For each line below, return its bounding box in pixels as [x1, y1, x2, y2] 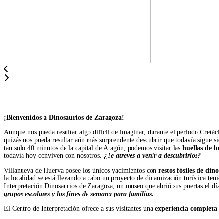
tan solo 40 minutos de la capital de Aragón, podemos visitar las [4, 144, 180, 152]
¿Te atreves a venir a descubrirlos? [104, 152, 201, 159]
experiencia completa [155, 204, 217, 212]
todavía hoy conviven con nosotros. [4, 152, 104, 159]
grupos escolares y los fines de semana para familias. [4, 190, 153, 197]
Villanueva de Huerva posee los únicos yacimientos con [4, 166, 156, 174]
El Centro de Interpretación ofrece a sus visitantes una [4, 204, 155, 212]
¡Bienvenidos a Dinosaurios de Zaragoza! [4, 113, 124, 121]
